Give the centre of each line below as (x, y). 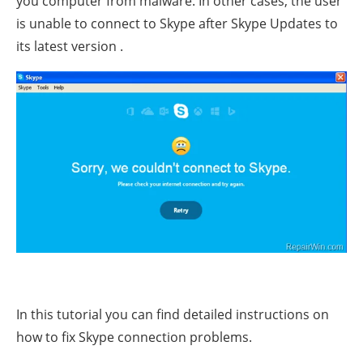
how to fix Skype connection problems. (134, 337)
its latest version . (70, 46)
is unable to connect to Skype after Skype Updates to (177, 23)
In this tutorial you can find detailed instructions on (173, 314)
